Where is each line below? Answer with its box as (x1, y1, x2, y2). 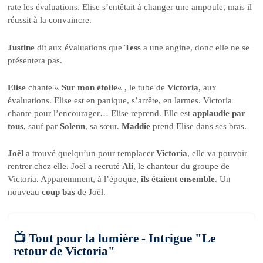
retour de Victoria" (14, 244, 116, 258)
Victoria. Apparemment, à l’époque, (8, 174, 141, 184)
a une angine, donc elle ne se (141, 42, 250, 52)
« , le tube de (117, 83, 168, 92)
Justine (8, 42, 35, 52)
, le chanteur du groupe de (133, 161, 230, 171)
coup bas (42, 187, 76, 197)
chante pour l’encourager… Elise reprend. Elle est (8, 109, 193, 118)
